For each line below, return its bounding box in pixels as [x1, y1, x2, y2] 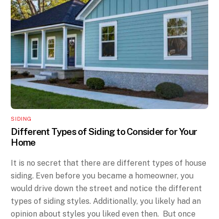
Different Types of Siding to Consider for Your [11, 126, 197, 137]
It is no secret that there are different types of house [11, 158, 207, 168]
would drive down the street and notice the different [11, 184, 202, 194]
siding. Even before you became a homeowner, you [11, 171, 194, 181]
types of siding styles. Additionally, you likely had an [11, 197, 201, 206]
